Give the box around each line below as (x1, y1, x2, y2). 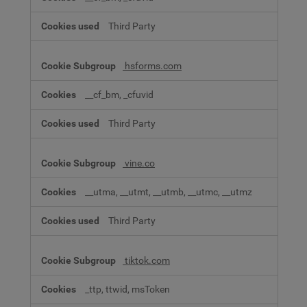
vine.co (123, 157, 155, 169)
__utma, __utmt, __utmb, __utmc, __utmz (85, 186, 252, 198)
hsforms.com (123, 60, 182, 72)
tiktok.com (123, 254, 170, 267)
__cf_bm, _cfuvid (85, 88, 153, 101)
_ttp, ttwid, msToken (85, 283, 170, 295)
